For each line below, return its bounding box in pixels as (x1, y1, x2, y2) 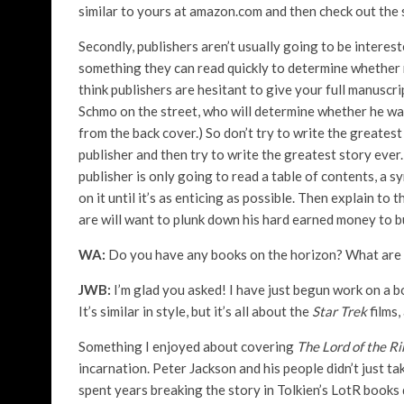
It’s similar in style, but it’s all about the (78, 303, 312, 319)
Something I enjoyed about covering (78, 338, 297, 354)
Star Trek (312, 303, 367, 319)
